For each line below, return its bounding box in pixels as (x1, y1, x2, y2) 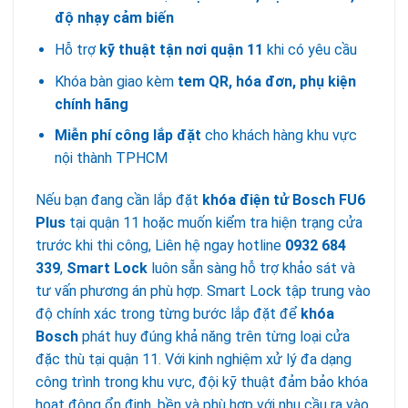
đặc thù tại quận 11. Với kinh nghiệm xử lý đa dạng (36, 350, 352, 368)
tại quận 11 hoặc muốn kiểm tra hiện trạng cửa (66, 213, 362, 231)
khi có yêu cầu (262, 40, 357, 58)
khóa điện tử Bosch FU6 (202, 190, 365, 209)
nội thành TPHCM (54, 149, 168, 168)
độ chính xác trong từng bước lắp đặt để (36, 304, 301, 322)
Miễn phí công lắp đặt (54, 127, 201, 145)
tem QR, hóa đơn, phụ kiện (177, 72, 356, 90)
